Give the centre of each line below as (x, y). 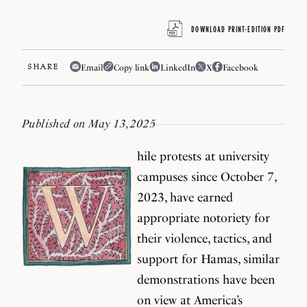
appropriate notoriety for (204, 218)
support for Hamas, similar (208, 259)
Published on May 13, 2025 (89, 124)
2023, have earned (185, 197)
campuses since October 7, (207, 176)
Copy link (132, 67)
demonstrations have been (206, 279)
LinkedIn (178, 67)
